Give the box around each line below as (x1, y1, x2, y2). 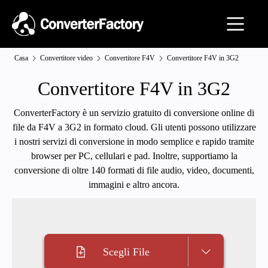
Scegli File (103, 246, 150, 258)
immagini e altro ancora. (89, 179, 179, 190)
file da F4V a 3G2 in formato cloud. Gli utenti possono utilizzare (12, 122, 256, 132)
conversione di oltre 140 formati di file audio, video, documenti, (14, 165, 254, 175)
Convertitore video (40, 54, 93, 62)
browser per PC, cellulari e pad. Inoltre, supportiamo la (31, 151, 237, 161)
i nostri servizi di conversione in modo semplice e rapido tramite (14, 136, 254, 147)
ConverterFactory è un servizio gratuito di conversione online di (14, 108, 254, 118)
